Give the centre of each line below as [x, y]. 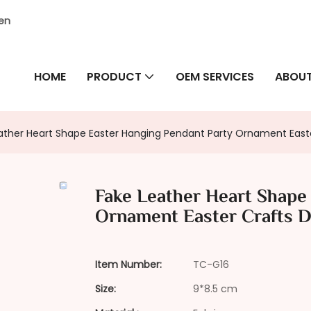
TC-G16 [211, 265]
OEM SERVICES [215, 76]
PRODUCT [114, 76]
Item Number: [128, 265]
